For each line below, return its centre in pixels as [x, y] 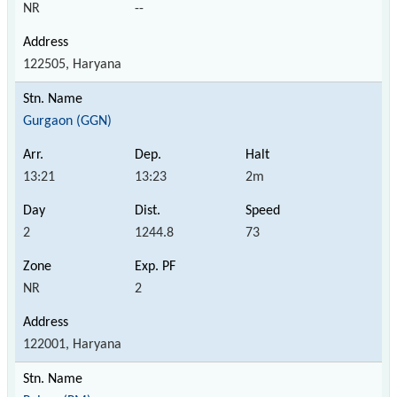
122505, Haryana [72, 64]
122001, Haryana [72, 344]
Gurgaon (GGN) [67, 121]
